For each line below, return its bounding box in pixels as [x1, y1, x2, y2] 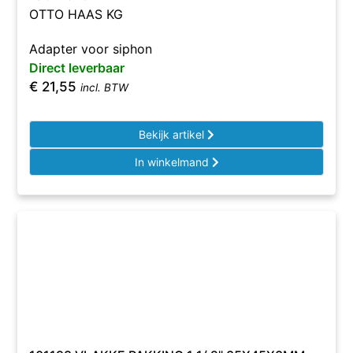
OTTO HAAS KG [29, 6, 124, 22]
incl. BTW [80, 81, 129, 94]
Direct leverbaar [29, 60, 125, 76]
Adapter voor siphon [29, 41, 153, 57]
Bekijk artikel [139, 128, 207, 141]
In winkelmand [134, 155, 212, 169]
